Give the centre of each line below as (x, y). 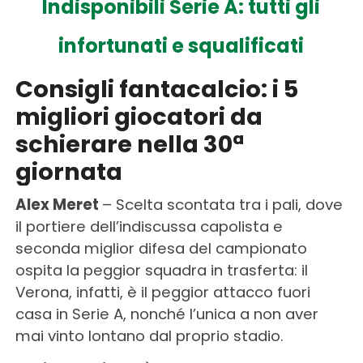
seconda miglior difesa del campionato (161, 248)
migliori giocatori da (139, 116)
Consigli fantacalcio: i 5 (156, 89)
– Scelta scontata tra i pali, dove (222, 204)
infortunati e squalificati (181, 45)
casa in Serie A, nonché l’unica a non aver (167, 314)
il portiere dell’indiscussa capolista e (149, 226)
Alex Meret (58, 204)
